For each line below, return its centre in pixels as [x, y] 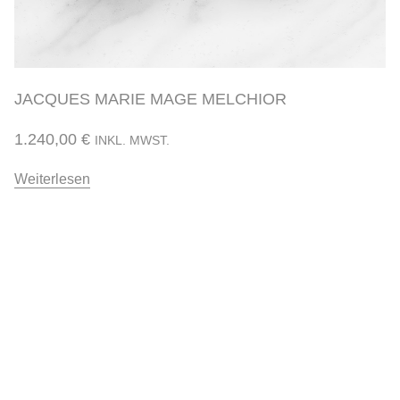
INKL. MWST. [132, 140]
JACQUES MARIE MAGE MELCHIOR [150, 99]
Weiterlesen [52, 179]
